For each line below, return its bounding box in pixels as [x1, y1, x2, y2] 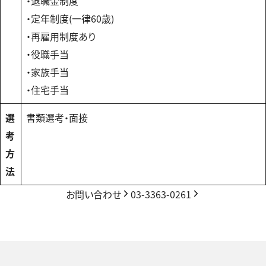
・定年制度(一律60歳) [26, 11, 114, 26]
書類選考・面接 [26, 110, 88, 125]
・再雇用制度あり [26, 29, 96, 43]
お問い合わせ [65, 187, 121, 201]
